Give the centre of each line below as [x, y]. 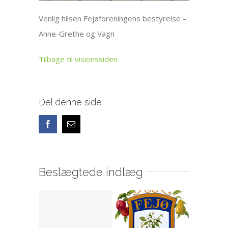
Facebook [67, 124]
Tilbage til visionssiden [78, 59]
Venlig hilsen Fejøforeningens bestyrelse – [113, 19]
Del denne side [70, 102]
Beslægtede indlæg [91, 172]
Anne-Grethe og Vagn [77, 34]
